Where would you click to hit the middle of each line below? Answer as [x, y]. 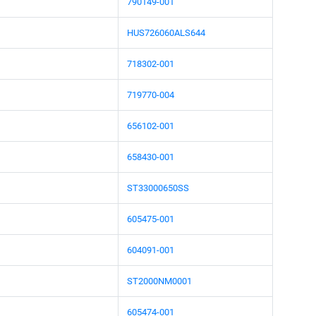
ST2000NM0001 [159, 281]
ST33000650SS [158, 188]
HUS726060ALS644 [166, 32]
